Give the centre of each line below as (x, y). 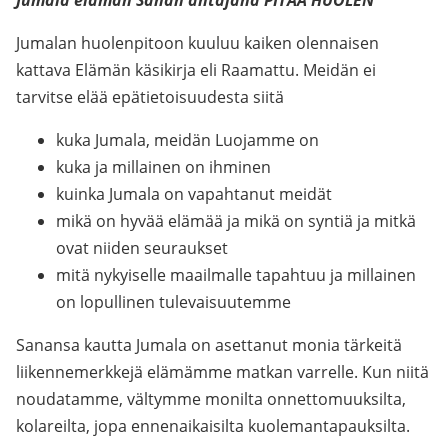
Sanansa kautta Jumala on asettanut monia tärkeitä (209, 345)
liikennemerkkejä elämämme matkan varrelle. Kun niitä (222, 372)
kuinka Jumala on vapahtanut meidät (194, 194)
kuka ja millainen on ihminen (163, 167)
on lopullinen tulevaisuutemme (173, 302)
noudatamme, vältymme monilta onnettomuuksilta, (211, 399)
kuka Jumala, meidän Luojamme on (187, 140)
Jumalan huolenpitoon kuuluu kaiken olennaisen (197, 43)
